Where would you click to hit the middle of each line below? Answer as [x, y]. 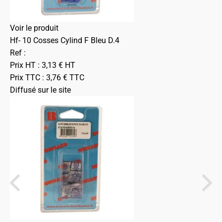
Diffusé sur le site [40, 90]
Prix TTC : [28, 78]
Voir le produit [34, 28]
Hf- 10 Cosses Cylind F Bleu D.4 [65, 40]
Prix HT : [26, 65]
